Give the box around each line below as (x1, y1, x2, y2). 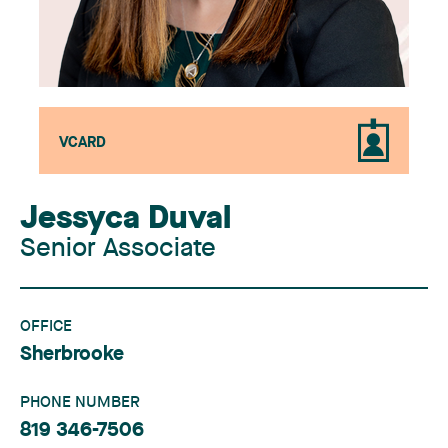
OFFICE (20, 319, 72, 335)
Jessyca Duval (20, 204, 231, 236)
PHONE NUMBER (20, 395, 140, 411)
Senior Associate (20, 236, 216, 262)
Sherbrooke (20, 345, 124, 365)
